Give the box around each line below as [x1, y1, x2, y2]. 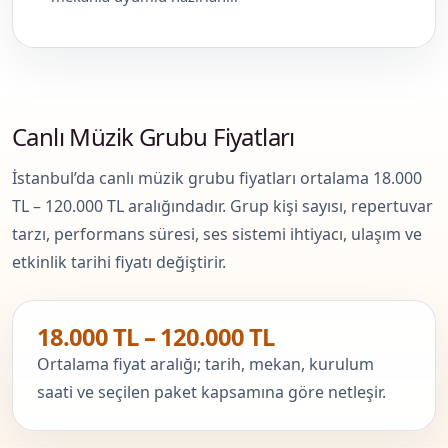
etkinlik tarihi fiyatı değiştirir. [12, 250, 226, 273]
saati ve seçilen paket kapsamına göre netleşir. [37, 380, 386, 403]
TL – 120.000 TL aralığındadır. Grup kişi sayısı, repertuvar [12, 194, 433, 217]
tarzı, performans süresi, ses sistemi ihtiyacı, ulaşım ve [12, 222, 422, 245]
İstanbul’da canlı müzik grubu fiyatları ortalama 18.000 [12, 166, 422, 189]
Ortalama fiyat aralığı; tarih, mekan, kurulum [37, 352, 374, 375]
